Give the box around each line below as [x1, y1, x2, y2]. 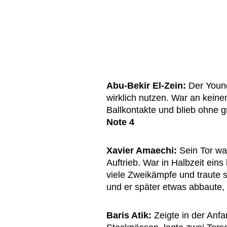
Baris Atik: [106, 210, 152, 221]
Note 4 [106, 117, 134, 128]
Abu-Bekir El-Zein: [106, 81, 186, 91]
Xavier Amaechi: [106, 145, 177, 156]
